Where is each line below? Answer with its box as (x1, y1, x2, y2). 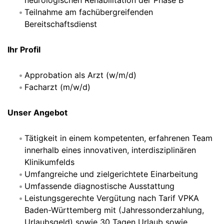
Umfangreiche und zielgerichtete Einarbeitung (24, 169, 198, 179)
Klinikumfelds (24, 157, 74, 167)
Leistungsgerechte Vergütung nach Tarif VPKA (24, 193, 199, 203)
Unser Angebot (7, 107, 67, 117)
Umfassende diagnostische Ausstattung (24, 181, 174, 191)
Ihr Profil (7, 44, 40, 54)
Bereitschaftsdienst (24, 19, 97, 29)
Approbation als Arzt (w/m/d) (24, 70, 136, 80)
